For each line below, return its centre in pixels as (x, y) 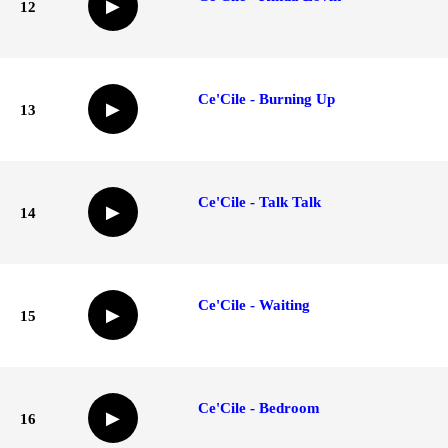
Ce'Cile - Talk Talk (259, 201)
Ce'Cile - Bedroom (259, 407)
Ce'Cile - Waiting (254, 304)
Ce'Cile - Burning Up (266, 98)
